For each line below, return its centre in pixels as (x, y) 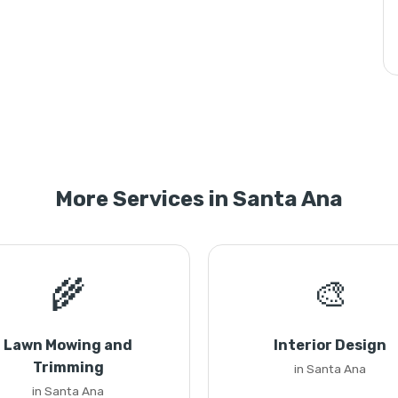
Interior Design (330, 345)
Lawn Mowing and (68, 345)
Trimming (68, 367)
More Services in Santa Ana (199, 199)
